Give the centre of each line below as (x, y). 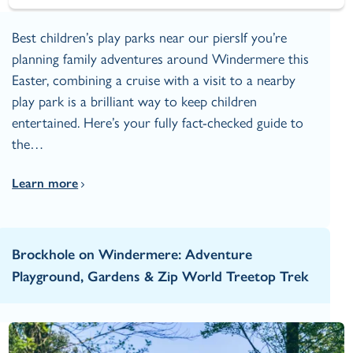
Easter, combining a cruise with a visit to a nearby (154, 81)
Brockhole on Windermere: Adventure (132, 255)
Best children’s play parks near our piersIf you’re (150, 38)
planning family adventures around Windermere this (161, 59)
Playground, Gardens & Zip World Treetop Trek (161, 277)
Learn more (45, 184)
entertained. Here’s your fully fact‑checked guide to (158, 123)
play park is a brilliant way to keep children (135, 102)
